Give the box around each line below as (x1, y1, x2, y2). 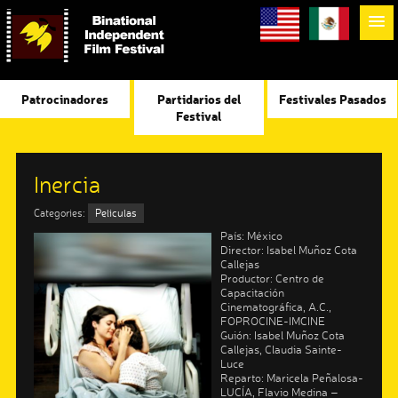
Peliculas (94, 207, 137, 220)
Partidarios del (156, 91, 241, 107)
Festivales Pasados (278, 91, 386, 107)
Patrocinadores (21, 91, 109, 107)
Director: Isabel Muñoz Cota (219, 243, 357, 258)
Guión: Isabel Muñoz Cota (219, 328, 345, 343)
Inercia (33, 171, 100, 198)
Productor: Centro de (219, 271, 324, 286)
